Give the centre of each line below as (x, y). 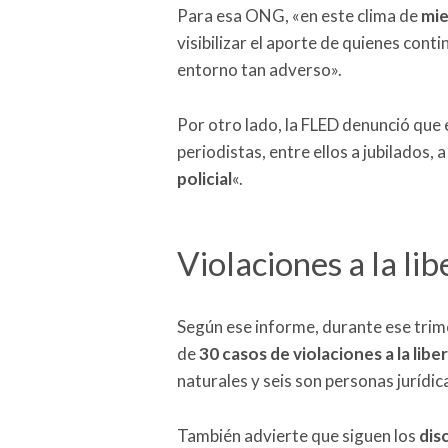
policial (204, 179)
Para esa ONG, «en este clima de (299, 16)
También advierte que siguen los (298, 435)
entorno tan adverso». (259, 70)
